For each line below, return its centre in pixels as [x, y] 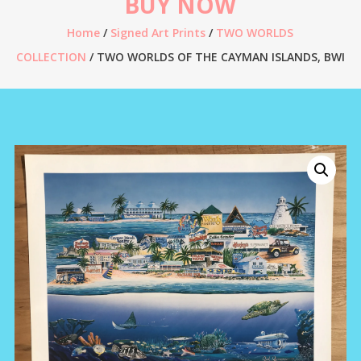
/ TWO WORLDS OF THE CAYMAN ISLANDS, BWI [215, 57]
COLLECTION [51, 57]
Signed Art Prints [158, 33]
